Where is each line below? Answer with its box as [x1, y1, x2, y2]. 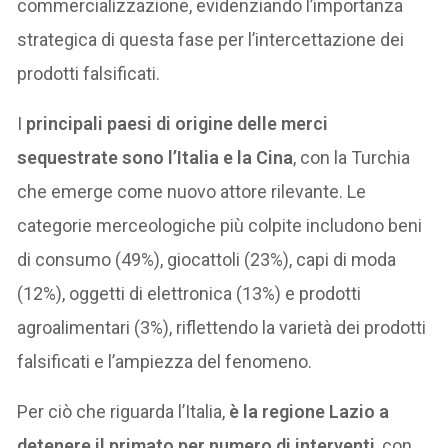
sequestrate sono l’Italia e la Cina [17, 147, 294, 169]
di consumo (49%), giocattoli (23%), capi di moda [17, 249, 397, 271]
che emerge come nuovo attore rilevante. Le [17, 181, 367, 203]
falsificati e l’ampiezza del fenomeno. [17, 351, 313, 373]
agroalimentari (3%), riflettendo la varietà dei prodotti [17, 317, 427, 339]
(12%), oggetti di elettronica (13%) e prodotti [17, 283, 362, 305]
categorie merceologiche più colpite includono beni [17, 215, 423, 237]
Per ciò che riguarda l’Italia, [17, 401, 226, 423]
